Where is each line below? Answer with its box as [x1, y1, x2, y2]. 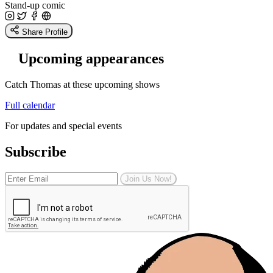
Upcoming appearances [18, 50, 164, 66]
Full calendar [5, 99, 55, 110]
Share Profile [22, 27, 68, 37]
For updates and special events [5, 120, 122, 131]
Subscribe [5, 143, 66, 160]
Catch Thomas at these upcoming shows [5, 79, 160, 90]
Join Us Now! [125, 174, 172, 183]
